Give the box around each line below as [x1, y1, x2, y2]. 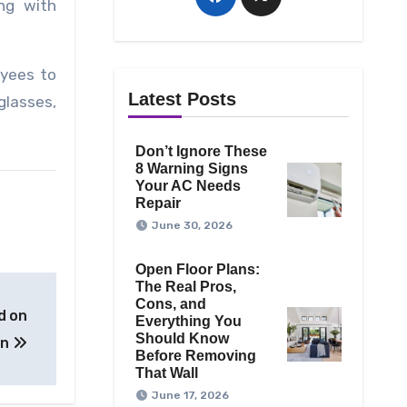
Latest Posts [127, 89, 236, 110]
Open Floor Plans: [134, 262, 260, 278]
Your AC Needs [134, 178, 241, 194]
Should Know [134, 331, 229, 347]
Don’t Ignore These [134, 144, 267, 160]
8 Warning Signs [134, 161, 248, 177]
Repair [134, 195, 181, 212]
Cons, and [134, 296, 206, 313]
